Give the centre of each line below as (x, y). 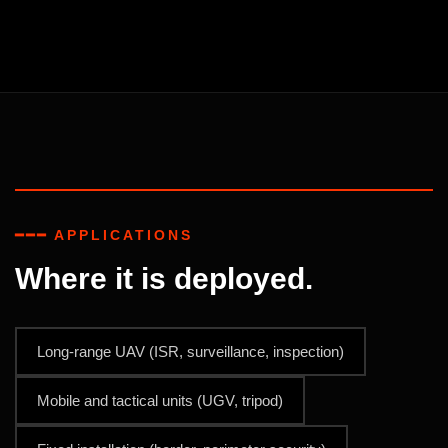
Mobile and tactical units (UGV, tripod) (160, 401)
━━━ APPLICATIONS (104, 235)
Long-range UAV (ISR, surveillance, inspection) (190, 352)
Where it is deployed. (164, 279)
